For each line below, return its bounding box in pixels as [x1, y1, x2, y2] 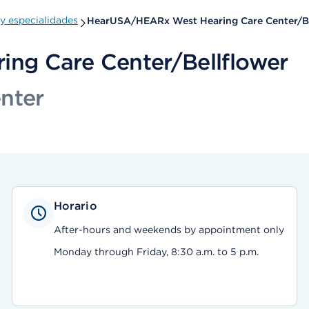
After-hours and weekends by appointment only [53, 224, 284, 235]
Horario [53, 199, 97, 212]
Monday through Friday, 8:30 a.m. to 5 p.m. [53, 246, 259, 257]
